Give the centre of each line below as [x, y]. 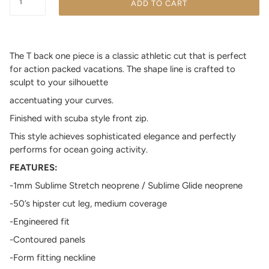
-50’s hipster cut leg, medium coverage [88, 203]
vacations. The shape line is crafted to [159, 69]
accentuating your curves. [62, 100]
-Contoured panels [47, 239]
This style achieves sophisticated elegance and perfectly [123, 136]
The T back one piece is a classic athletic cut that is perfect [128, 56]
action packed [54, 69]
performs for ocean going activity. [79, 149]
